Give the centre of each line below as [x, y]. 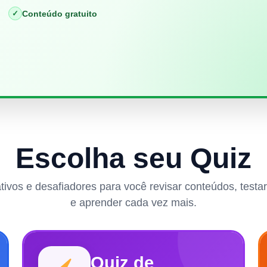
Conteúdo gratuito [60, 13]
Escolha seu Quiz [133, 158]
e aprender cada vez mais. [133, 202]
